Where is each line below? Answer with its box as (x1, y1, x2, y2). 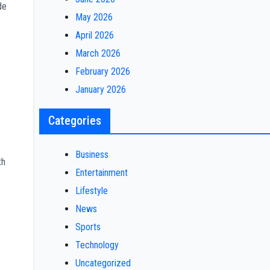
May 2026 (75, 11, 113, 23)
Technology (75, 239, 119, 251)
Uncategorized (75, 257, 131, 269)
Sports (75, 221, 101, 233)
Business (75, 149, 108, 160)
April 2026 (75, 30, 114, 41)
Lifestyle (75, 185, 108, 196)
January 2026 (75, 84, 126, 95)
